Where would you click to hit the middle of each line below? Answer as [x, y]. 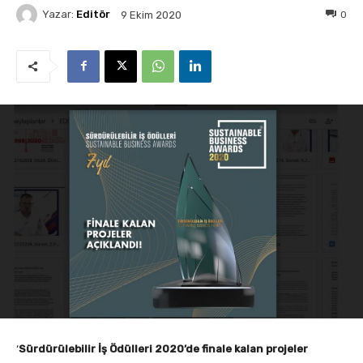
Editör [93, 15]
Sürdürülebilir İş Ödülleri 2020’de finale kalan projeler [163, 348]
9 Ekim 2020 [151, 15]
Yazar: [58, 15]
